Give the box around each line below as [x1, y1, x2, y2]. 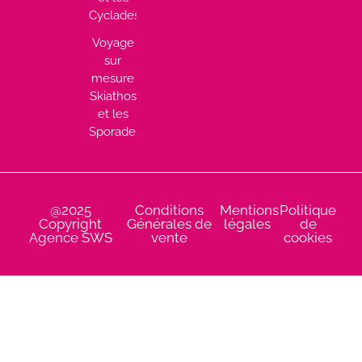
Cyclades [89, 7, 141, 23]
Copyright [39, 216, 103, 233]
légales [224, 216, 271, 233]
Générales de [127, 216, 213, 233]
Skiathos [89, 88, 137, 103]
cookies [284, 229, 333, 246]
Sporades [89, 124, 142, 139]
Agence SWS [28, 229, 112, 246]
